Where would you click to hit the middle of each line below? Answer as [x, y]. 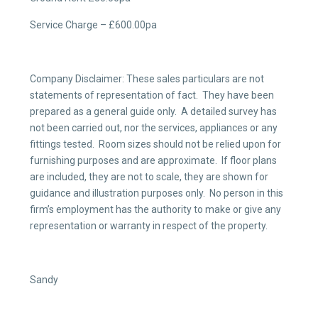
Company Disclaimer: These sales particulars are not [147, 79]
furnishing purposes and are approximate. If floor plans [153, 160]
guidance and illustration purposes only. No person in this [157, 193]
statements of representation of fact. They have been [152, 95]
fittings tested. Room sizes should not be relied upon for [155, 144]
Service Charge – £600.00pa [93, 25]
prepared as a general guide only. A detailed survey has [153, 111]
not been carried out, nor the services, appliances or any [154, 128]
